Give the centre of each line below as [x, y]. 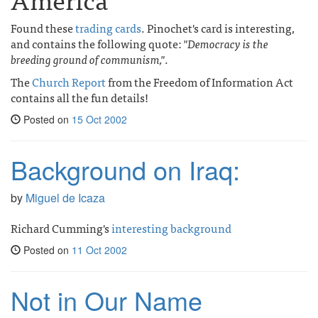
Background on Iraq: [125, 169]
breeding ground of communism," [88, 59]
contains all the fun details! [79, 97]
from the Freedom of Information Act [199, 82]
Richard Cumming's [61, 228]
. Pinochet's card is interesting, [218, 28]
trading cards [108, 28]
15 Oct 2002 [99, 119]
